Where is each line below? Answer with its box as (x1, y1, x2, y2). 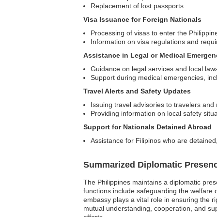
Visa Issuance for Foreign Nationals (83, 15, 201, 24)
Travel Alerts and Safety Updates (83, 87, 191, 95)
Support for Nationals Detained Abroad (83, 123, 212, 131)
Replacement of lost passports (91, 2, 184, 10)
